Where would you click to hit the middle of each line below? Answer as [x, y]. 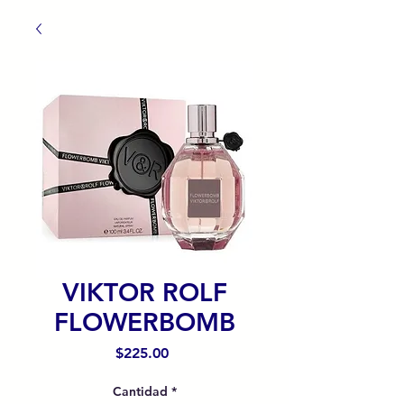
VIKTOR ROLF [144, 292]
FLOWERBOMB [144, 322]
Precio [189, 352]
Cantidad [140, 391]
